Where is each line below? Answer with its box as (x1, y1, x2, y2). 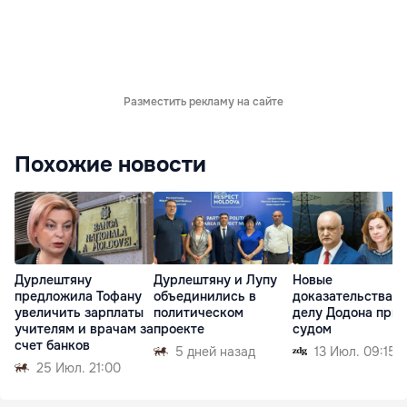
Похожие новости (15, 150, 206, 178)
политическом (154, 303, 243, 321)
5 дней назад (175, 342, 255, 360)
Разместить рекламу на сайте (124, 94, 283, 109)
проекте (154, 320, 204, 337)
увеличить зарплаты (15, 303, 144, 321)
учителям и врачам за (15, 320, 154, 337)
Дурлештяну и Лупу (154, 271, 277, 288)
